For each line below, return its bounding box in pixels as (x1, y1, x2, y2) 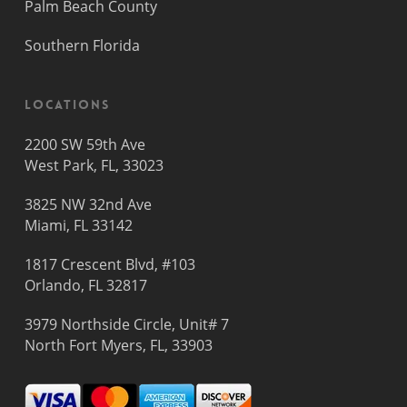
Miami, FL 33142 (24, 215, 133, 235)
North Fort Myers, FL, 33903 (24, 335, 213, 355)
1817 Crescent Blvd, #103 (24, 254, 195, 274)
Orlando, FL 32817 (24, 275, 147, 295)
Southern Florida (24, 35, 140, 55)
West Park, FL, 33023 (24, 155, 164, 175)
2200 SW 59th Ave (24, 134, 145, 154)
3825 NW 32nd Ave (24, 194, 152, 214)
